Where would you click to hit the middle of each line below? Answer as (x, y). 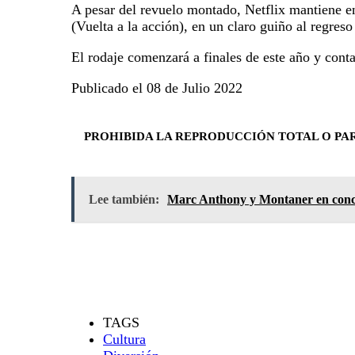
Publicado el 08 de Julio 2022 (157, 88)
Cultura (124, 339)
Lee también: (124, 199)
